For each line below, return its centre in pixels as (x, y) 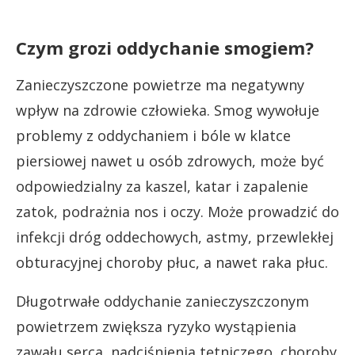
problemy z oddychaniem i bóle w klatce (153, 135)
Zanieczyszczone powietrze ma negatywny (160, 84)
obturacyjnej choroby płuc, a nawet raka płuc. (172, 262)
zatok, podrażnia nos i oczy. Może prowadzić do (177, 211)
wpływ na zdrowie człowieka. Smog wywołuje (168, 110)
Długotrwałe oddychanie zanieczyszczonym (162, 301)
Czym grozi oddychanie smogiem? (165, 47)
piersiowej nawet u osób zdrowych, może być (170, 160)
